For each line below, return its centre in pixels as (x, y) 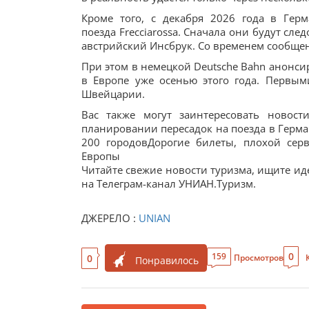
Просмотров (259, 258)
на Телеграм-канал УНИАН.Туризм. (169, 183)
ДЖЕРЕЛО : (110, 218)
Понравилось (167, 260)
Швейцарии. (113, 94)
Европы (101, 156)
